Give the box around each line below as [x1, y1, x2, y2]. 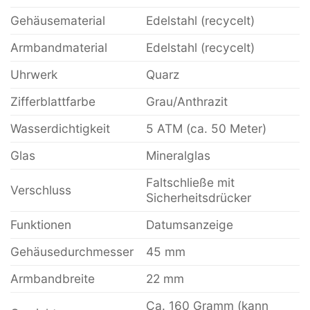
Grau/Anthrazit [145, 94, 228, 109]
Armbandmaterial [10, 40, 107, 55]
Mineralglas [145, 148, 210, 163]
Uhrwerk [10, 67, 57, 82]
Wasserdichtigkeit [10, 121, 110, 136]
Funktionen [10, 217, 71, 232]
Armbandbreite [10, 271, 95, 286]
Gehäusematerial [10, 13, 105, 28]
